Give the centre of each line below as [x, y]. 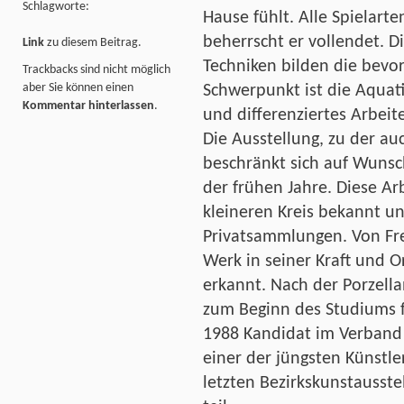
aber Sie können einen [78, 88]
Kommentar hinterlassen [88, 106]
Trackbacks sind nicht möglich [96, 70]
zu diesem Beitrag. [93, 42]
